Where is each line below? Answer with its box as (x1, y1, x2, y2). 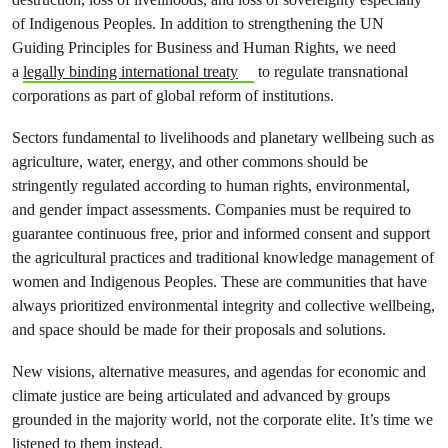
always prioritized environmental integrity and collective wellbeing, (12, 296, 435, 315)
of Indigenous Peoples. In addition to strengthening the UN (12, 14, 384, 33)
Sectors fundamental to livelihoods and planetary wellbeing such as (12, 128, 434, 147)
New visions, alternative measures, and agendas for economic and (12, 362, 426, 381)
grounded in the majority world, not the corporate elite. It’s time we (12, 410, 433, 429)
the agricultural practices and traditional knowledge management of (12, 248, 434, 267)
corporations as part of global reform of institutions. (12, 86, 334, 105)
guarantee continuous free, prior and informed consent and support (12, 224, 430, 243)
